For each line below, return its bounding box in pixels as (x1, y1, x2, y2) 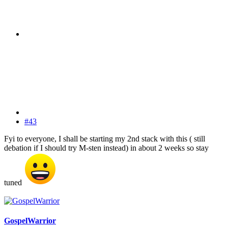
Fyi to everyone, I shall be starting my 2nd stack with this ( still (4, 134, 205, 143)
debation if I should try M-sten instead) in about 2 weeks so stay (4, 143, 209, 152)
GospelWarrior (4, 216, 56, 225)
